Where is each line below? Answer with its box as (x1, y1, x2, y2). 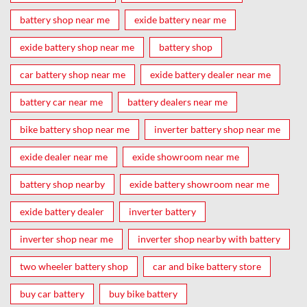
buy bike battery (109, 288, 177, 300)
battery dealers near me (127, 96, 228, 108)
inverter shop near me (20, 233, 113, 245)
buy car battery (20, 288, 84, 300)
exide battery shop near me (20, 41, 134, 53)
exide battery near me (134, 14, 226, 26)
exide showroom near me (132, 151, 239, 163)
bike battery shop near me (20, 123, 130, 136)
